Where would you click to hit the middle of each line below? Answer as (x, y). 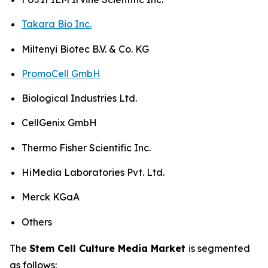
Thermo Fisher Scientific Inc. (86, 147)
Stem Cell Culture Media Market (109, 248)
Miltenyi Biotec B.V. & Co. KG (85, 49)
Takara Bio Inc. (57, 24)
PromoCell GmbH (61, 73)
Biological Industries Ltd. (79, 98)
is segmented (219, 248)
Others (37, 222)
